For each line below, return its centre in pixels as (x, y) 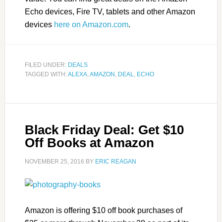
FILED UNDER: (46, 65)
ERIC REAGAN (115, 162)
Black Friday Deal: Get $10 (104, 130)
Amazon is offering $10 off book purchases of (103, 211)
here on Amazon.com (91, 25)
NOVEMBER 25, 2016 (54, 162)
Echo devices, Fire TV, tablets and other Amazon (110, 12)
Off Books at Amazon (89, 143)
